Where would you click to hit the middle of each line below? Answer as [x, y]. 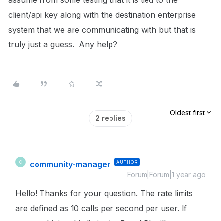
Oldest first [187, 113]
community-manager [70, 164]
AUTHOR [127, 162]
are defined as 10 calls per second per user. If [101, 208]
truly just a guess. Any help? [63, 44]
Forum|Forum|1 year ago [166, 174]
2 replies [110, 118]
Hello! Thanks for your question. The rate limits [104, 193]
